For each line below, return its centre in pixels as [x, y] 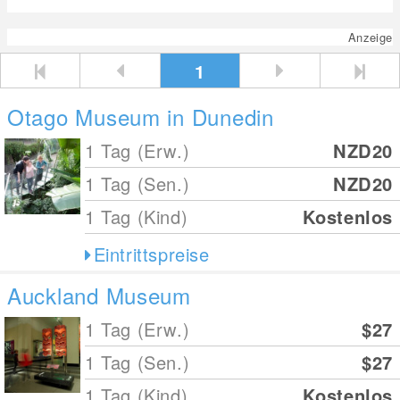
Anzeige [370, 37]
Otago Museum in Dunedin [141, 117]
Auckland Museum [99, 295]
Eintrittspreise [151, 254]
